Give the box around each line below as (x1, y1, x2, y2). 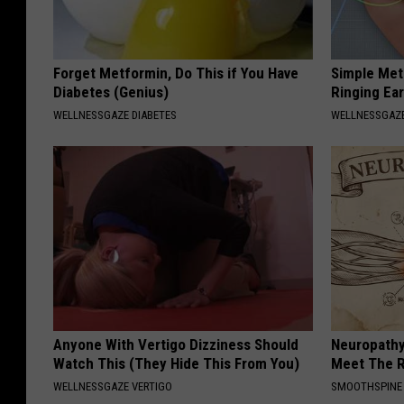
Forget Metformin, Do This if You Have (53, 63, 298, 82)
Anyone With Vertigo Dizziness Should (53, 335, 298, 353)
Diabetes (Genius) (53, 82, 169, 101)
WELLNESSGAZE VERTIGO (53, 379, 172, 393)
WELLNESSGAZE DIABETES (53, 107, 177, 122)
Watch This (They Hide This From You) (53, 353, 299, 372)
